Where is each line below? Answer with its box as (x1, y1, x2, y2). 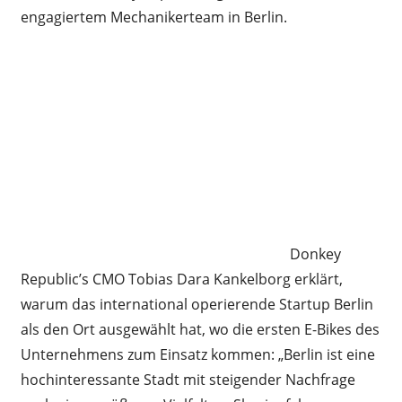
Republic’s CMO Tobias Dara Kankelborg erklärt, (20, 268, 343, 289)
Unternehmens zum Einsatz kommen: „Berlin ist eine (20, 344, 375, 364)
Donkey (289, 243, 341, 264)
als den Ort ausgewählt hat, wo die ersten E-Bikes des (20, 319, 380, 339)
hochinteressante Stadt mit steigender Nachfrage (20, 369, 355, 389)
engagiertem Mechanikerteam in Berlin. (20, 6, 287, 27)
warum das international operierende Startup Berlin (20, 293, 373, 314)
